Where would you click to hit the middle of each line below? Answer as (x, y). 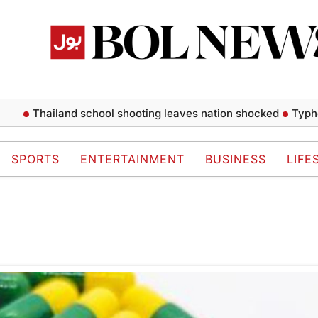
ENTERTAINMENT (132, 159)
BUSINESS (236, 159)
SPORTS (35, 159)
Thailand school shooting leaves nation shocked (137, 113)
